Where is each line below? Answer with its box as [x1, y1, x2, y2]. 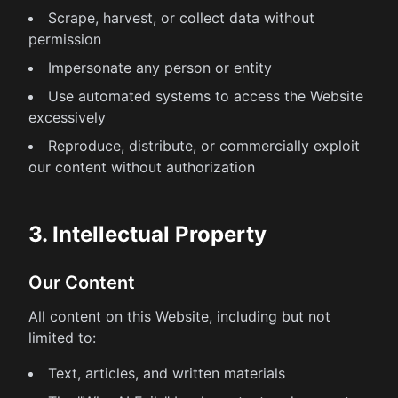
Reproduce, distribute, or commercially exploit [48, 137, 360, 155]
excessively [28, 108, 106, 126]
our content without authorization [28, 158, 255, 176]
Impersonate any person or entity [48, 59, 272, 76]
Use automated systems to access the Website [48, 87, 363, 105]
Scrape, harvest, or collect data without [48, 9, 314, 27]
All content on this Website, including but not [28, 307, 330, 325]
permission [28, 30, 101, 48]
